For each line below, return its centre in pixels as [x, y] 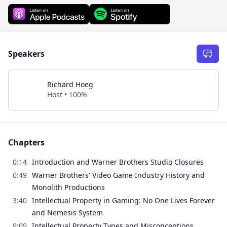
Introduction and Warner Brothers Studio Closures [118, 162]
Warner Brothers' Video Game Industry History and [118, 175]
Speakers [26, 53]
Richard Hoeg [70, 84]
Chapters [26, 142]
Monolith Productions [68, 187]
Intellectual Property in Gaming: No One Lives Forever [123, 200]
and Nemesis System [67, 212]
